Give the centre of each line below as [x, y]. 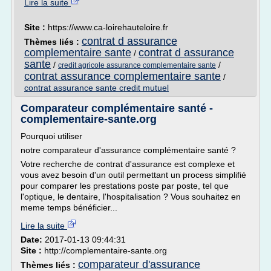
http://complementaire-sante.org [106, 250]
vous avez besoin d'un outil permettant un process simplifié [133, 175]
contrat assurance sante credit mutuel [96, 88]
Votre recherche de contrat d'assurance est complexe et [128, 164]
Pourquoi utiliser [51, 136]
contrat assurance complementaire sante [122, 76]
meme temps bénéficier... [69, 207]
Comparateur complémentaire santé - [117, 108]
